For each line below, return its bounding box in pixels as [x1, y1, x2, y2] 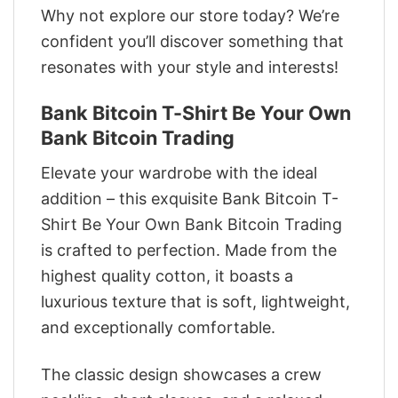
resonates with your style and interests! [41, 58, 338, 77]
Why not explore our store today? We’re [41, 6, 339, 26]
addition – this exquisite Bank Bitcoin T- [41, 189, 338, 209]
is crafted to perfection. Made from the [41, 241, 337, 260]
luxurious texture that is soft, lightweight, [41, 292, 350, 312]
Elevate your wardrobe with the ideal [41, 163, 317, 183]
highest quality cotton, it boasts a [41, 267, 293, 286]
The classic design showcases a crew [41, 364, 322, 384]
